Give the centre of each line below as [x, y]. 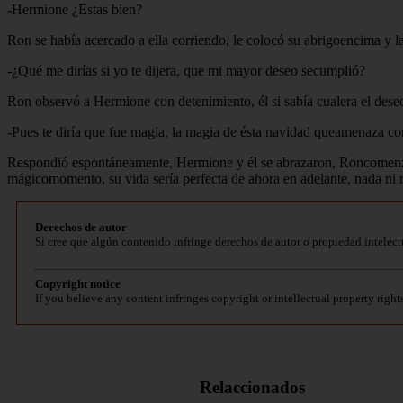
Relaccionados [252, 387]
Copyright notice [78, 283]
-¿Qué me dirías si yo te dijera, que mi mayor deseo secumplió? [186, 70]
